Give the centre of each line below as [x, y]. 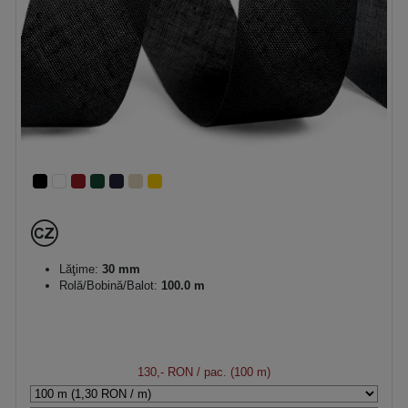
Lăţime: [79, 269]
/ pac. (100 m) [232, 372]
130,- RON [165, 372]
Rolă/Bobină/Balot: [110, 285]
